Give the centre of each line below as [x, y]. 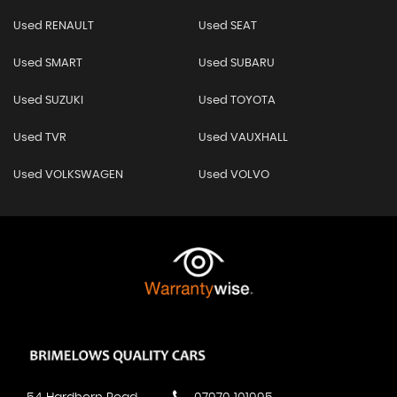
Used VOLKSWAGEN [68, 175]
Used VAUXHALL [243, 138]
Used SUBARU [236, 64]
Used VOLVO [234, 175]
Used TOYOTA [237, 101]
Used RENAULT [54, 27]
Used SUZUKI [48, 101]
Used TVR [40, 138]
